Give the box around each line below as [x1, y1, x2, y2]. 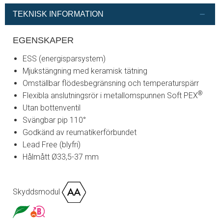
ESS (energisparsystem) [23, 54, 106, 63]
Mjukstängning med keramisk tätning [23, 66, 147, 76]
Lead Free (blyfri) [23, 139, 81, 149]
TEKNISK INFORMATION [13, 10, 104, 19]
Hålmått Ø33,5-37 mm [23, 152, 99, 162]
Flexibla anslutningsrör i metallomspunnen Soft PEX [23, 90, 198, 100]
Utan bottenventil [23, 103, 81, 112]
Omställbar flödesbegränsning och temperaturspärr [23, 78, 199, 88]
